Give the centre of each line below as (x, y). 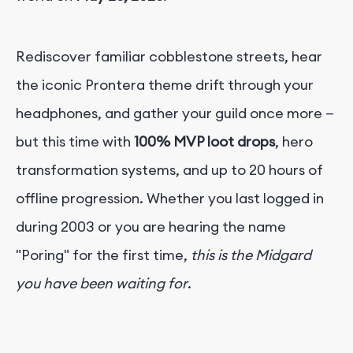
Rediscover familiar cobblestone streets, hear (169, 56)
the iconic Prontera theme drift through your (165, 84)
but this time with (75, 141)
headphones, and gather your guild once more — (175, 113)
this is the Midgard (251, 255)
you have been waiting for (102, 283)
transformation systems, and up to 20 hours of (169, 169)
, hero (294, 141)
